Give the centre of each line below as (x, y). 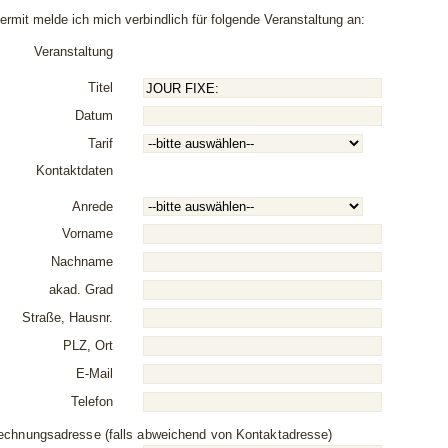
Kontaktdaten (75, 170)
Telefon (92, 401)
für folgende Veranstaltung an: (277, 19)
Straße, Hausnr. (68, 317)
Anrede (93, 206)
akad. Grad (81, 289)
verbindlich (157, 19)
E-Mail (95, 373)
